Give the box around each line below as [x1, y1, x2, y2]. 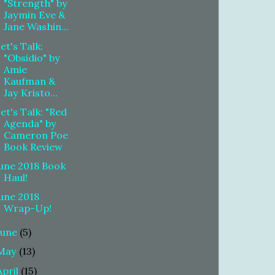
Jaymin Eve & [4, 9, 66, 21]
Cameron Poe [4, 128, 69, 141]
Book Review [4, 140, 63, 153]
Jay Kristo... [4, 86, 58, 99]
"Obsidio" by [4, 51, 61, 64]
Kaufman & [4, 74, 56, 87]
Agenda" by [4, 117, 57, 130]
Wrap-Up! [4, 202, 52, 215]
